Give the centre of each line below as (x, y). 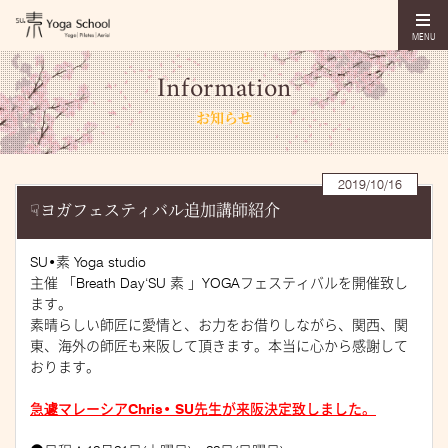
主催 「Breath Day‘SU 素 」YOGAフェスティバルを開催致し (219, 283)
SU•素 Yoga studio (88, 262)
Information (224, 89)
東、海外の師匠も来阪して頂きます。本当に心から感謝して (219, 346)
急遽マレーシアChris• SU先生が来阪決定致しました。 (203, 409)
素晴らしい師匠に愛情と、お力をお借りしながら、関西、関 (219, 325)
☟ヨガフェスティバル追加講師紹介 (155, 212)
